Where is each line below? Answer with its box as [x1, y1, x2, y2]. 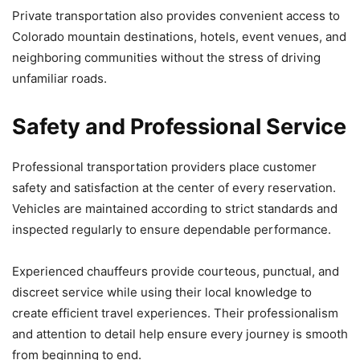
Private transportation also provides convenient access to [12, 7, 340, 23]
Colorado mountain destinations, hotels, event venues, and [12, 28, 346, 44]
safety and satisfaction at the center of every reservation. [12, 179, 336, 195]
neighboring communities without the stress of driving [12, 49, 321, 65]
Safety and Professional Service [12, 112, 346, 140]
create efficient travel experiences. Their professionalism [12, 305, 338, 321]
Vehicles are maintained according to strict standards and [12, 200, 337, 216]
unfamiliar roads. [12, 70, 107, 86]
